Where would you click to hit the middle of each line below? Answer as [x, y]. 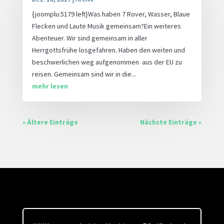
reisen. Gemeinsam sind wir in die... [84, 74]
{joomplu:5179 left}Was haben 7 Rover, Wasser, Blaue [111, 14]
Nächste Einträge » [171, 122]
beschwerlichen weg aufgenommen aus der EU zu [107, 62]
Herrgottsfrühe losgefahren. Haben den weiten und [108, 50]
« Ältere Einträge [50, 122]
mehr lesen [50, 86]
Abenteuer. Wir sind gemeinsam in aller [89, 38]
